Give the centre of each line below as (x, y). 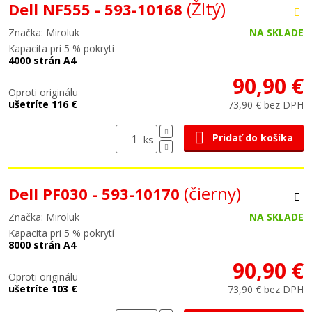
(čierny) (212, 193)
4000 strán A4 (42, 60)
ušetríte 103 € (43, 289)
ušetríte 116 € (43, 104)
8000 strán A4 (42, 245)
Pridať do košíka (253, 138)
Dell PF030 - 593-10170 (96, 194)
